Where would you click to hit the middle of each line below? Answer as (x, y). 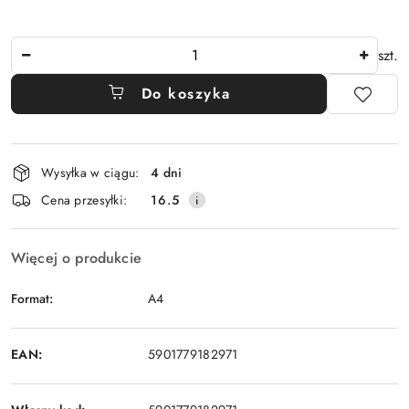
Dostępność (64, 156)
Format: (32, 298)
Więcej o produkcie (76, 258)
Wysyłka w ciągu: (90, 172)
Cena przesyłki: (84, 199)
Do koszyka (186, 94)
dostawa (48, 207)
